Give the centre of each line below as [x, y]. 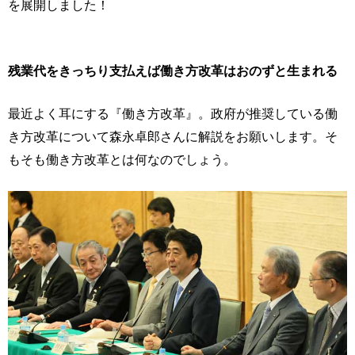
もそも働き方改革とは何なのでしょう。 [122, 159]
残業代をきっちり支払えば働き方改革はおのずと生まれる [173, 71]
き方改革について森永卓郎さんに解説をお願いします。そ [173, 136]
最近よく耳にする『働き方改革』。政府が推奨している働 [173, 113]
